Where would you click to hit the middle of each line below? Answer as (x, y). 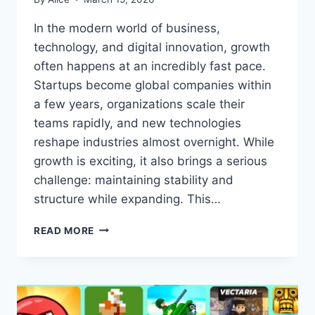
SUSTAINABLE (130, 256)
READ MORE (64, 230)
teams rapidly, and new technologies (137, 123)
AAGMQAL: (122, 227)
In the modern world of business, (127, 28)
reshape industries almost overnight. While (154, 142)
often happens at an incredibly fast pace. (150, 66)
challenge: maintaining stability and (134, 180)
